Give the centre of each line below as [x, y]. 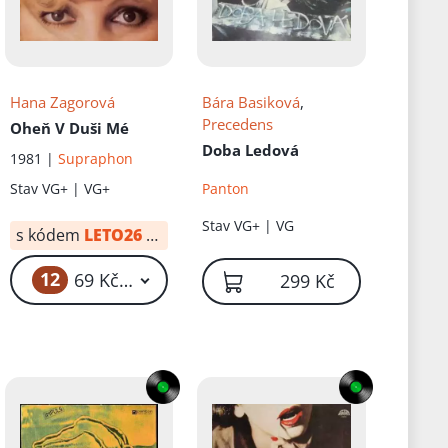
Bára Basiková [251, 102]
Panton [226, 188]
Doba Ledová [251, 150]
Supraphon [95, 159]
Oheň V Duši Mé [69, 128]
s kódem [47, 235]
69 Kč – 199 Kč [158, 279]
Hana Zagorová [62, 102]
